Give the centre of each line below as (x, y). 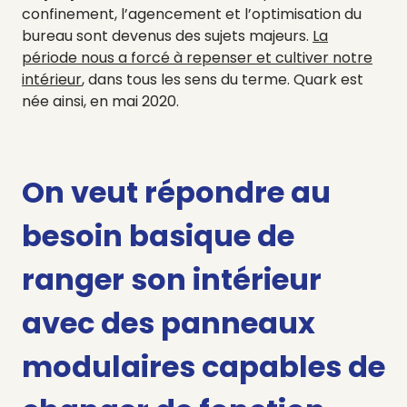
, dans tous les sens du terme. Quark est (223, 80)
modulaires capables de (203, 367)
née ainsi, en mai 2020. (100, 102)
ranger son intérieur (172, 280)
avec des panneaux (169, 323)
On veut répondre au (176, 193)
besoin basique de (158, 236)
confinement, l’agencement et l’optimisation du (192, 15)
